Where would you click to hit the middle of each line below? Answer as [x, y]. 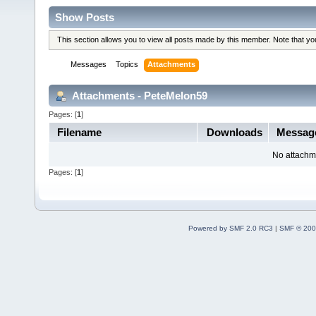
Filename [79, 132]
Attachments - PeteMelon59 [139, 95]
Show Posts [85, 17]
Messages [89, 65]
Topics [127, 65]
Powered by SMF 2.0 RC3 [230, 228]
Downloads [234, 132]
